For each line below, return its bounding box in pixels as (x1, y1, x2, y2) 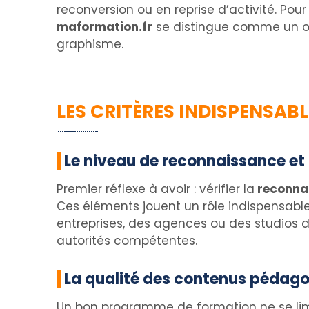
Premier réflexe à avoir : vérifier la (57, 181, 255, 197)
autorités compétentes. (57, 232, 197, 249)
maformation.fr (57, 19, 152, 35)
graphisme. (57, 36, 123, 52)
